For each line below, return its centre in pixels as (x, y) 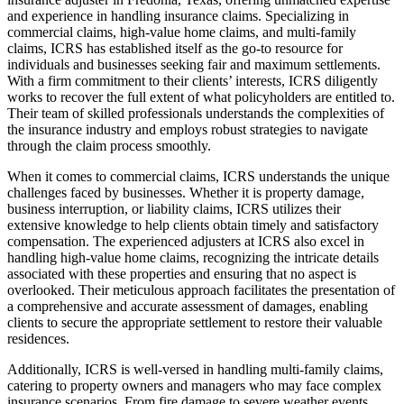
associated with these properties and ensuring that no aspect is (182, 273)
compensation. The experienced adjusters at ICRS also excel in (186, 241)
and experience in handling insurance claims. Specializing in (178, 15)
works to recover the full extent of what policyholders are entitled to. (201, 96)
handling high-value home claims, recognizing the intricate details (193, 257)
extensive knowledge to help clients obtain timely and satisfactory (193, 225)
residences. (38, 338)
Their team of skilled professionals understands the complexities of (196, 113)
